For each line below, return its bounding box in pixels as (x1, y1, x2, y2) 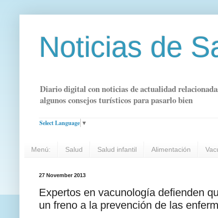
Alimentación (151, 145, 191, 154)
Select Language (39, 118, 80, 127)
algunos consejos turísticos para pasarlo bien (40, 94, 193, 107)
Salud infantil (97, 145, 137, 154)
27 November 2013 (39, 172, 86, 179)
